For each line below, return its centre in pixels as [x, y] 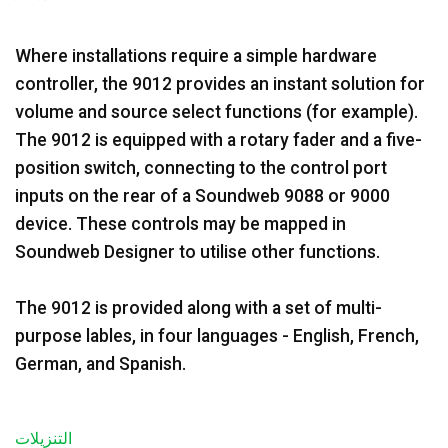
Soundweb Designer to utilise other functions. [197, 252]
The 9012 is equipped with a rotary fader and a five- [218, 140]
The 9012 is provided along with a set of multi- [198, 308]
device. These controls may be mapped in [180, 224]
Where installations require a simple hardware [196, 56]
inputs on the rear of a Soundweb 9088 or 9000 [202, 196]
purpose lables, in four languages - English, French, [217, 336]
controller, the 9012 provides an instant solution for [220, 84]
